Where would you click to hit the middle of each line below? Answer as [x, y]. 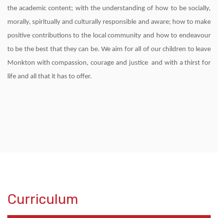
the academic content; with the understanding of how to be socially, [109, 9]
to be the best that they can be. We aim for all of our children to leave [109, 50]
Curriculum [43, 200]
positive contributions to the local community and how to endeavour [109, 36]
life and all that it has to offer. [50, 77]
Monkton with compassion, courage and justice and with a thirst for [109, 63]
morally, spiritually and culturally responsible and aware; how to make [109, 22]
